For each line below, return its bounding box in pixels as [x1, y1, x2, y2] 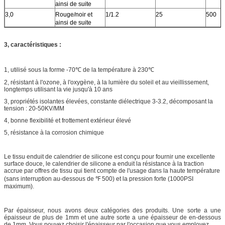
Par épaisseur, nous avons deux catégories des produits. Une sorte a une [4, 206, 221, 214]
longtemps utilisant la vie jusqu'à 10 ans [4, 85, 113, 93]
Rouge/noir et [55, 11, 92, 18]
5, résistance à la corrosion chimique [4, 129, 104, 136]
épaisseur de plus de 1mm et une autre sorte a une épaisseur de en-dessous [4, 213, 221, 221]
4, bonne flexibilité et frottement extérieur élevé [4, 117, 131, 124]
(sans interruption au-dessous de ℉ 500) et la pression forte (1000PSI [4, 175, 193, 182]
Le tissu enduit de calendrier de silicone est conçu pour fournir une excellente [4, 153, 215, 160]
